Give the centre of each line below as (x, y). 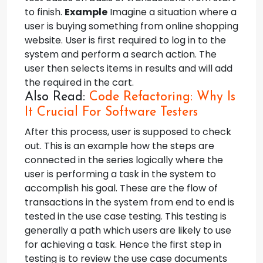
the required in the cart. (79, 82)
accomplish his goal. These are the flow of (121, 188)
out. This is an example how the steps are (119, 146)
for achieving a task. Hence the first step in (123, 245)
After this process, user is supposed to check (128, 132)
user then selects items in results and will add (129, 68)
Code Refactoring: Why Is (162, 97)
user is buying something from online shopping (131, 26)
